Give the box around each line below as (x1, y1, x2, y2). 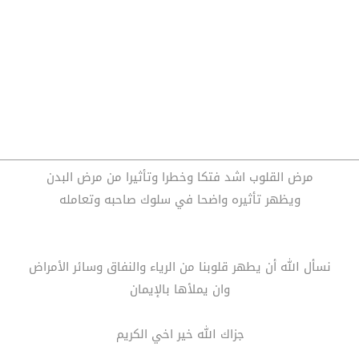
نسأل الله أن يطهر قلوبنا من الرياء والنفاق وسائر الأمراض (29, 256, 331, 279)
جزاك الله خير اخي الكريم (115, 323, 244, 346)
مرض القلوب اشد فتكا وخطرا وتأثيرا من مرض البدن (46, 166, 313, 189)
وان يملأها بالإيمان (130, 278, 230, 301)
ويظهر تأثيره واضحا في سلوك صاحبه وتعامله (59, 188, 301, 212)
